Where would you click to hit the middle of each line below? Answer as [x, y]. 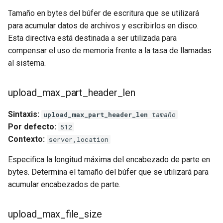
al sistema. [27, 63]
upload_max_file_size [55, 214]
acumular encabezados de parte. [64, 184]
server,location [79, 139]
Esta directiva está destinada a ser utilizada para [92, 38]
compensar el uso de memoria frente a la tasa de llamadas [110, 51]
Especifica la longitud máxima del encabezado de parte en [109, 160]
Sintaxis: [24, 114]
